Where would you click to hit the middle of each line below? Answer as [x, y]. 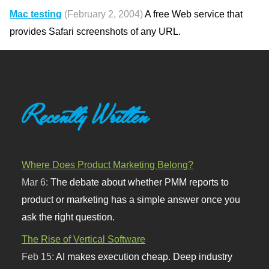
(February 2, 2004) [104, 14]
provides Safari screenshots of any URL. [95, 32]
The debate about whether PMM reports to [140, 182]
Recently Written [85, 116]
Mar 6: [36, 182]
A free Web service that [193, 14]
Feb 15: [39, 257]
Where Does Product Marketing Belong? [108, 165]
